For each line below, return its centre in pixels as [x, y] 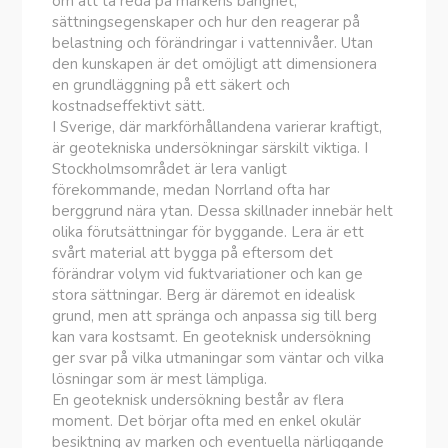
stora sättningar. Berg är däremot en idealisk [204, 295]
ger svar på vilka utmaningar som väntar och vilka [218, 358]
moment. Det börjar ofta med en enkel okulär [207, 421]
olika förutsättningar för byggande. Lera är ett [208, 232]
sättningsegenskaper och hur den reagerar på [206, 22]
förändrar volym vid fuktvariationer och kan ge [208, 274]
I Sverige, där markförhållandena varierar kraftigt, [217, 127]
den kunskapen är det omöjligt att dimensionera [215, 64]
